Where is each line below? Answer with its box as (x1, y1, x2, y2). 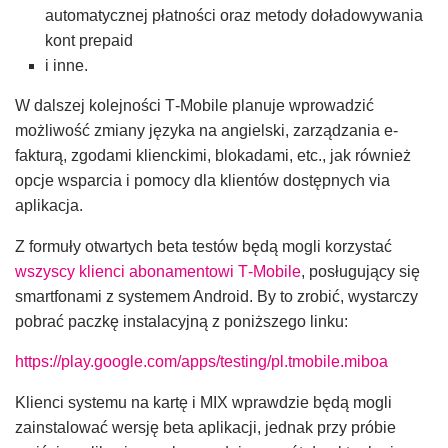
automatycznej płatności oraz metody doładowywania (45, 6, 423, 24)
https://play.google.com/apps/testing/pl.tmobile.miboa (15, 353, 388, 371)
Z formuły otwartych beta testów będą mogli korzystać (15, 237, 392, 255)
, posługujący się (301, 262, 420, 280)
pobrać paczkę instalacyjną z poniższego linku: (15, 312, 348, 330)
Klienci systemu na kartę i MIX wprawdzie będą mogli (15, 394, 392, 412)
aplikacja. (15, 196, 83, 214)
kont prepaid (45, 31, 133, 49)
